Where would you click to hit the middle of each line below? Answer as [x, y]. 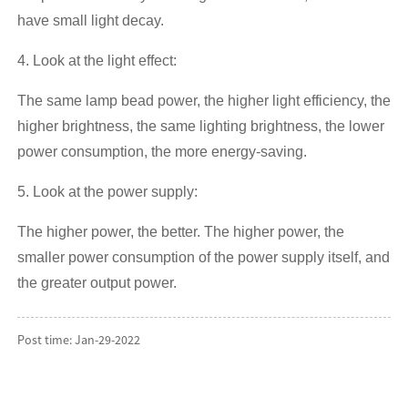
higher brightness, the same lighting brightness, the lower [200, 126]
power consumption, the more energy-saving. [162, 151]
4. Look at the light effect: [97, 60]
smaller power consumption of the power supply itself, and [203, 257]
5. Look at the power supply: [107, 191]
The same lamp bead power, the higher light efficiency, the [204, 100]
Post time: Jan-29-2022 [78, 339]
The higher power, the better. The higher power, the [180, 231]
